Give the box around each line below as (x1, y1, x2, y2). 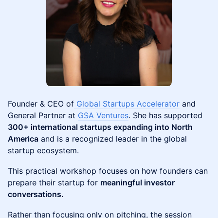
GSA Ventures (78, 110, 128, 120)
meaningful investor (100, 178, 175, 187)
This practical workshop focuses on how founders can (8, 166, 208, 176)
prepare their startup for (8, 178, 100, 187)
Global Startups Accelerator (74, 99, 180, 109)
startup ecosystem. (8, 145, 79, 155)
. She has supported (128, 110, 202, 120)
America (8, 134, 38, 144)
